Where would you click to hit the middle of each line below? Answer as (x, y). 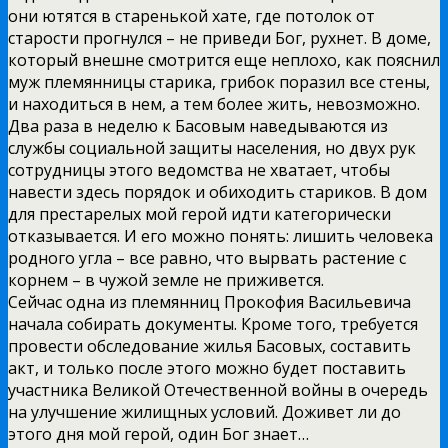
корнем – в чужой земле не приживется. (166, 279)
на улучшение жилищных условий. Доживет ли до (204, 411)
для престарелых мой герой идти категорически (199, 213)
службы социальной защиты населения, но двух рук (212, 147)
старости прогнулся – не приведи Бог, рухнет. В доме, (219, 37)
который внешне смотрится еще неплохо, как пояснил (224, 59)
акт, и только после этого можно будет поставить (207, 367)
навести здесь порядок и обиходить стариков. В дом (217, 191)
